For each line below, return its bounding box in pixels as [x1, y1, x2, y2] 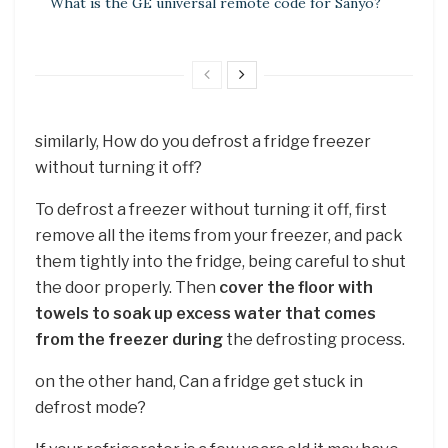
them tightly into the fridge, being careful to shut [35, 251, 406, 271]
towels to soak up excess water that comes [35, 303, 376, 323]
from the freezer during [35, 329, 223, 349]
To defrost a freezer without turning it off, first [35, 199, 387, 219]
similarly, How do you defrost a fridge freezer [35, 131, 371, 151]
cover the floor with [219, 277, 373, 297]
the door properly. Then [35, 277, 219, 297]
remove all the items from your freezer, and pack [35, 225, 403, 245]
